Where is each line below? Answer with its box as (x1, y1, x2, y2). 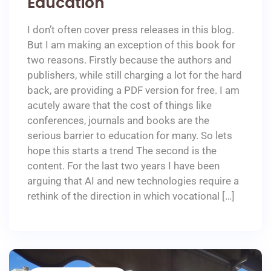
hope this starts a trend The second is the (27, 144, 217, 157)
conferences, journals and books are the (27, 114, 209, 126)
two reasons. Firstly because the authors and (27, 53, 232, 66)
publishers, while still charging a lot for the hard (27, 68, 242, 81)
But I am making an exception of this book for (27, 38, 235, 51)
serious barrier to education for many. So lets (27, 129, 232, 142)
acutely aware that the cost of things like (27, 99, 212, 111)
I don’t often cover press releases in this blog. (27, 23, 234, 36)
